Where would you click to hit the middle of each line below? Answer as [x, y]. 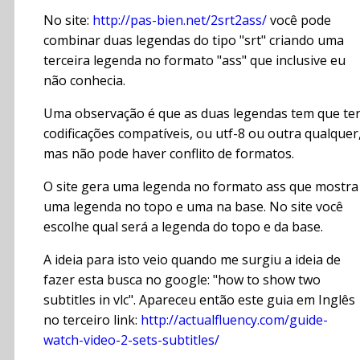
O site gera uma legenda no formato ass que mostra [201, 187]
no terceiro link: [92, 320]
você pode [299, 20]
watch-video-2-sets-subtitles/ [131, 340]
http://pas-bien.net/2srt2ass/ [180, 20]
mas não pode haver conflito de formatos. [169, 154]
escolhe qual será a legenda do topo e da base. [183, 227]
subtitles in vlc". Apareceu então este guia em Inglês [199, 300]
